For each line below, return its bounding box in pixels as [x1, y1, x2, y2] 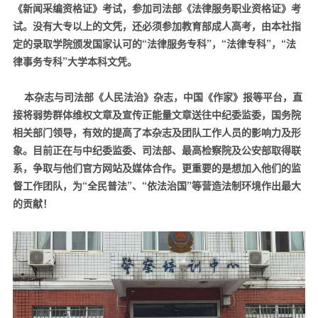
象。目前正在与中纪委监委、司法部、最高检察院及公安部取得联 [12, 142, 301, 157]
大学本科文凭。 [67, 53, 137, 68]
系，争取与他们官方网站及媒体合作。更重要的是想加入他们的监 [12, 160, 301, 175]
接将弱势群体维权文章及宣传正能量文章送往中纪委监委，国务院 [12, 106, 301, 121]
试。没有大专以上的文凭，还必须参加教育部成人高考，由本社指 [12, 18, 301, 33]
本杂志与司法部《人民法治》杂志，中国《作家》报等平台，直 [23, 89, 302, 104]
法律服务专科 [146, 35, 207, 50]
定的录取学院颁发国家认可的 [12, 35, 142, 50]
